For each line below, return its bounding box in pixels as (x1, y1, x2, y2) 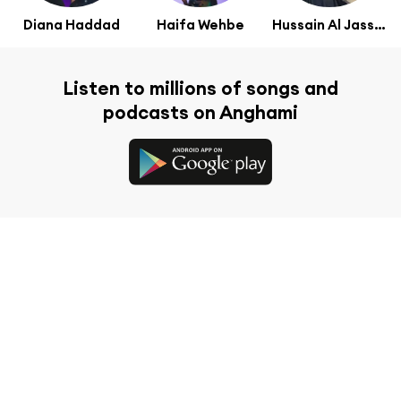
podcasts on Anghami (103, 99, 298, 124)
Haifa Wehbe (157, 15, 244, 33)
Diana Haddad (23, 15, 120, 33)
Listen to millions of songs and (63, 75, 338, 100)
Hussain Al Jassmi (374, 15, 386, 33)
